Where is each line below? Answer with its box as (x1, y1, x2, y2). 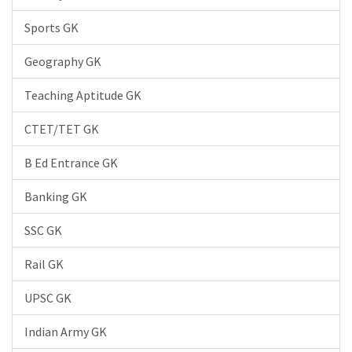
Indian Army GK (24, 324, 107, 339)
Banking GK (24, 189, 87, 204)
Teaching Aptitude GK (24, 87, 141, 103)
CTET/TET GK (24, 121, 99, 137)
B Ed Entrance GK (24, 155, 118, 170)
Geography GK (24, 53, 101, 69)
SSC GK (24, 222, 62, 238)
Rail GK (24, 256, 64, 272)
